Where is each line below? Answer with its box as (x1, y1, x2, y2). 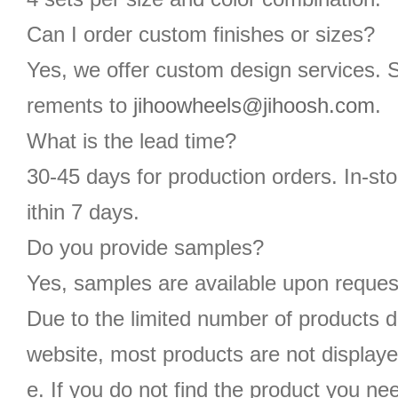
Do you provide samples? (27, 235, 264, 259)
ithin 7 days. (27, 200, 139, 224)
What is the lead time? (27, 129, 236, 153)
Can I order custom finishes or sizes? (27, 22, 375, 46)
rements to (27, 93, 133, 117)
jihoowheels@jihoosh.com (133, 93, 375, 117)
